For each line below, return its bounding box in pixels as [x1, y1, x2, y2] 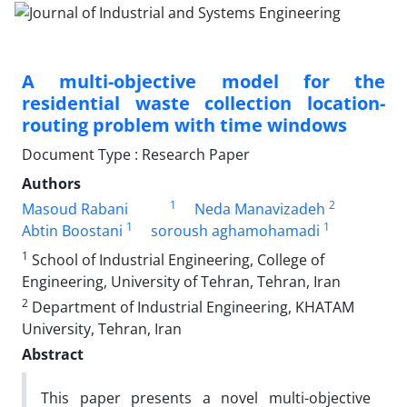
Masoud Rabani [22, 198, 128, 219]
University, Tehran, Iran [22, 318, 182, 339]
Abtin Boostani [22, 220, 123, 241]
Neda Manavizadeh [194, 198, 325, 219]
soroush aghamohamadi [151, 220, 320, 241]
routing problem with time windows [22, 112, 347, 137]
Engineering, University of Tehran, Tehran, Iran [22, 271, 341, 292]
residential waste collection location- [22, 90, 385, 115]
